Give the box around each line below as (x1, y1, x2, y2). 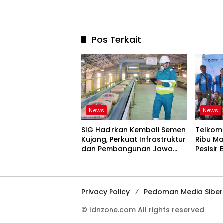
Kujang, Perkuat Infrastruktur (81, 134, 186, 144)
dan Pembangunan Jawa (81, 143, 173, 154)
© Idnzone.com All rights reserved (81, 204, 204, 215)
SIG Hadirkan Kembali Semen (81, 124, 186, 135)
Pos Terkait (91, 33, 141, 46)
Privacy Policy (81, 186, 130, 197)
